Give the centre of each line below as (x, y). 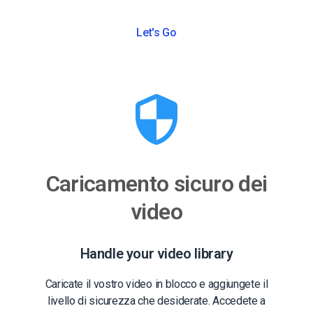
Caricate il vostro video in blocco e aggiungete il (156, 284)
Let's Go (156, 32)
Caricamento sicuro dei (156, 183)
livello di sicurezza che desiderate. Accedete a (156, 300)
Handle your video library (156, 253)
